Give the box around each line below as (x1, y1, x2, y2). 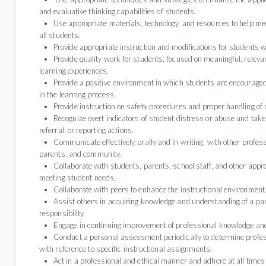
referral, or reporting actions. (39, 125, 134, 135)
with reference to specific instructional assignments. (39, 244, 212, 254)
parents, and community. (39, 149, 122, 159)
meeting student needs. (39, 173, 116, 182)
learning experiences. (39, 66, 109, 75)
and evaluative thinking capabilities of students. (39, 7, 197, 16)
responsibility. (39, 208, 85, 218)
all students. (39, 30, 81, 40)
